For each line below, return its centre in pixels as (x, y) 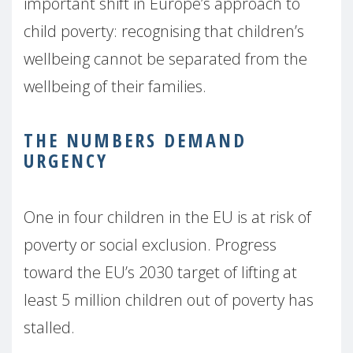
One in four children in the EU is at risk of (167, 217)
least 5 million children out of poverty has (169, 300)
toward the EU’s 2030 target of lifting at (160, 273)
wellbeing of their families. (115, 87)
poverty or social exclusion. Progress (150, 245)
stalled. (49, 328)
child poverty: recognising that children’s (164, 32)
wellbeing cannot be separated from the (165, 59)
